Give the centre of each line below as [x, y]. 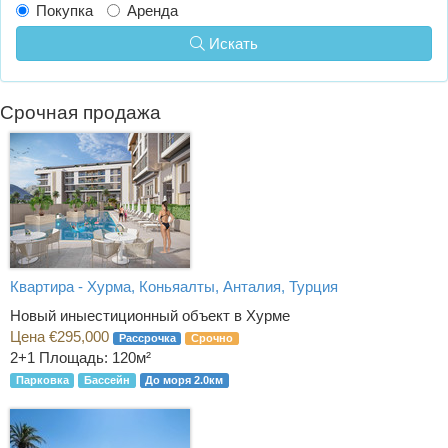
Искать [233, 43]
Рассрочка [147, 338]
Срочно [211, 338]
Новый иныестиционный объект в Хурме [150, 316]
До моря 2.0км [184, 380]
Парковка [42, 380]
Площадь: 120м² [95, 358]
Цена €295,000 [61, 337]
